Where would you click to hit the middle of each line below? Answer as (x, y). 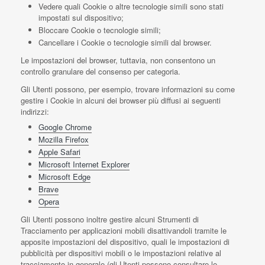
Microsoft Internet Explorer (84, 164)
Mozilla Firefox (64, 139)
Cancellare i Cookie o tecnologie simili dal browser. (125, 42)
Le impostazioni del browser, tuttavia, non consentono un (118, 60)
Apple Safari (59, 152)
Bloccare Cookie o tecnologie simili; (100, 30)
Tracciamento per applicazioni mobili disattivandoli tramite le (124, 230)
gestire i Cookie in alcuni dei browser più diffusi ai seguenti (121, 100)
